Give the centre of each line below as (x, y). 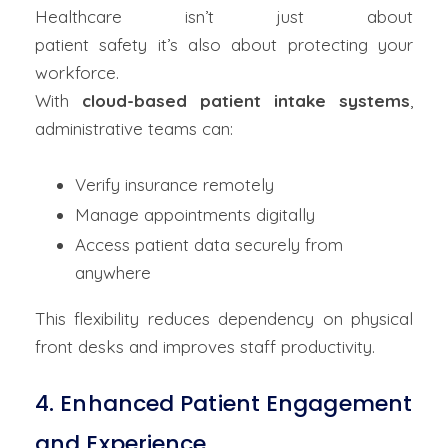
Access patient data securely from (209, 244)
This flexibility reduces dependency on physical (224, 318)
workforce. (77, 72)
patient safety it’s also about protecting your (224, 44)
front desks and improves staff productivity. (205, 346)
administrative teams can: (134, 128)
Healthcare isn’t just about (224, 16)
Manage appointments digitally (197, 214)
